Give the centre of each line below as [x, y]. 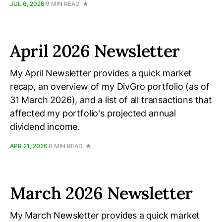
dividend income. [45, 127]
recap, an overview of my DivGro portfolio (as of [110, 86]
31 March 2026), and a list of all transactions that [111, 100]
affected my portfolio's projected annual [93, 113]
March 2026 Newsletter [101, 193]
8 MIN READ [66, 146]
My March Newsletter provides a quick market [105, 215]
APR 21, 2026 [29, 146]
